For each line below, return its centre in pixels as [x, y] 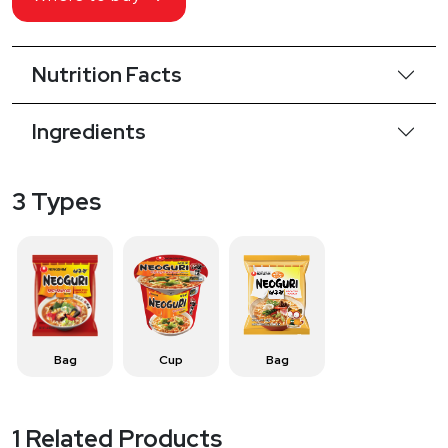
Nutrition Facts [107, 75]
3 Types [56, 202]
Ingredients [89, 132]
